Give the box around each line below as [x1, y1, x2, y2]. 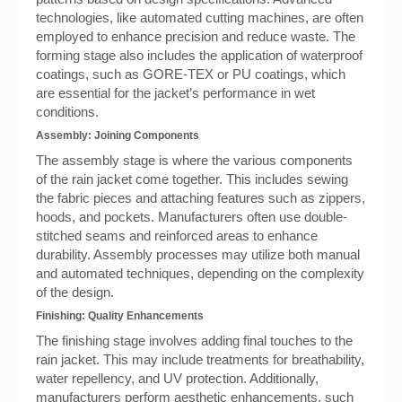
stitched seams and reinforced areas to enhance [36, 228, 318, 243]
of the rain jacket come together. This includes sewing [36, 171, 348, 187]
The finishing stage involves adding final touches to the [36, 333, 353, 348]
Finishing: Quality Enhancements [36, 310, 204, 322]
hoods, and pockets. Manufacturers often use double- [36, 209, 347, 224]
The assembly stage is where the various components [36, 153, 353, 168]
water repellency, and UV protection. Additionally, [36, 371, 319, 386]
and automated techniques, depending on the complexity [36, 266, 364, 281]
